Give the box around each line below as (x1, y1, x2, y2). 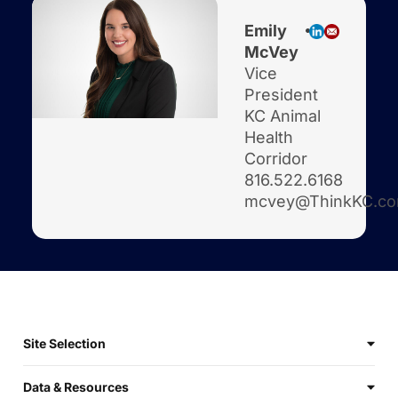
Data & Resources (23, 378, 129, 394)
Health (244, 127, 294, 147)
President (244, 84, 319, 104)
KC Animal (244, 106, 322, 125)
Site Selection (23, 335, 106, 351)
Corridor (244, 148, 308, 168)
